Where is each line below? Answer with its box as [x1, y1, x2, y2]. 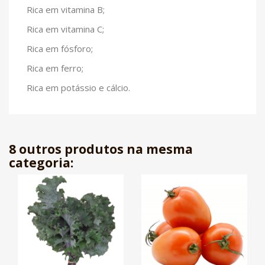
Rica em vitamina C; [27, 23, 104, 35]
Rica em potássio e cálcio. [27, 82, 130, 93]
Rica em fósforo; [27, 43, 93, 54]
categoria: [9, 154, 73, 171]
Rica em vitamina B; [27, 4, 105, 15]
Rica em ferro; [27, 62, 83, 74]
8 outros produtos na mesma [9, 141, 193, 157]
